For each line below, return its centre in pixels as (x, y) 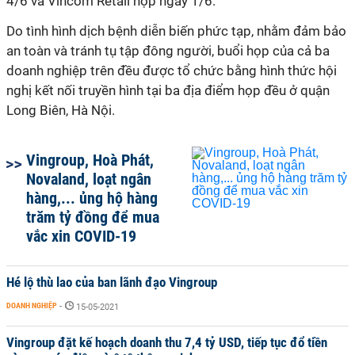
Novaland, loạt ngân (89, 179)
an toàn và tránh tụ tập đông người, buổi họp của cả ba (168, 51)
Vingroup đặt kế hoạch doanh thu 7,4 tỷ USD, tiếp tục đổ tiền (167, 342)
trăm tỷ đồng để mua (93, 217)
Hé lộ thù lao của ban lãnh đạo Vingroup (112, 282)
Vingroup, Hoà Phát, (90, 160)
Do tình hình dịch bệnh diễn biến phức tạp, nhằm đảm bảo (176, 31)
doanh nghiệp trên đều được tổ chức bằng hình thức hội (172, 71)
